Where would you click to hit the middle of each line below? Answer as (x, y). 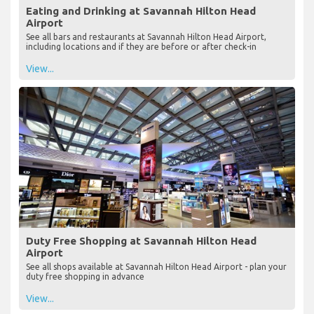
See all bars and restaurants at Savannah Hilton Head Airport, (146, 36)
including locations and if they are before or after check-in (141, 46)
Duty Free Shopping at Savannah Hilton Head (141, 240)
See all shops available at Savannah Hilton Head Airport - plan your (156, 266)
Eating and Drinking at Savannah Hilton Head (141, 11)
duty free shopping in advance (85, 276)
